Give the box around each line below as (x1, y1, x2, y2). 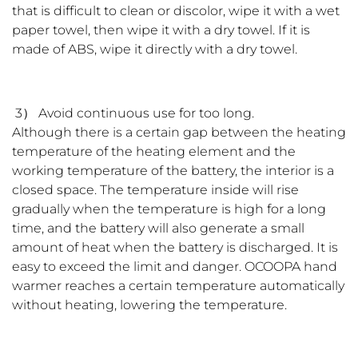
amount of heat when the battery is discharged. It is (12, 240, 338, 256)
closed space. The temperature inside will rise (12, 182, 299, 198)
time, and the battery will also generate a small (12, 221, 304, 237)
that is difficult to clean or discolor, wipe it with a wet (12, 3, 340, 19)
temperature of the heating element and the (12, 144, 296, 160)
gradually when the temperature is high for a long (12, 201, 326, 217)
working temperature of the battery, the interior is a (12, 163, 334, 179)
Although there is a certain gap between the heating (12, 125, 346, 141)
